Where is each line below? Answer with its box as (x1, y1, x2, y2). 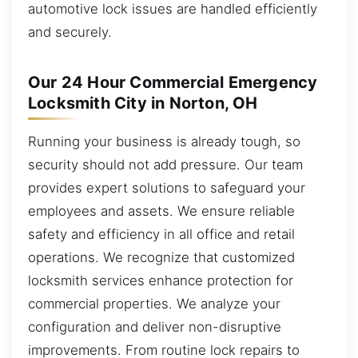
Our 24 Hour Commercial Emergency (28, 72, 318, 92)
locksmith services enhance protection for (28, 272, 293, 288)
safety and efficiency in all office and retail (28, 225, 295, 242)
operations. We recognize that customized (28, 249, 295, 265)
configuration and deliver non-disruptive (28, 318, 281, 335)
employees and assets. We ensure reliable (28, 202, 295, 219)
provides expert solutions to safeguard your (28, 179, 305, 196)
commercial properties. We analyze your (28, 295, 280, 312)
